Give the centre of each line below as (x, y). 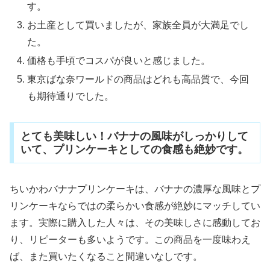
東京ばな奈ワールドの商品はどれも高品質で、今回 (138, 80)
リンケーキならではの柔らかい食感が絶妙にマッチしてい (135, 206)
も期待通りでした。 (71, 96)
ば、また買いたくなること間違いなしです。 (106, 256)
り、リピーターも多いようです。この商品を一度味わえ (130, 239)
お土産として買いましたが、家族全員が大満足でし (138, 25)
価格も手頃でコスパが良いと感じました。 (119, 61)
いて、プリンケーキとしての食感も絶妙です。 (134, 149)
